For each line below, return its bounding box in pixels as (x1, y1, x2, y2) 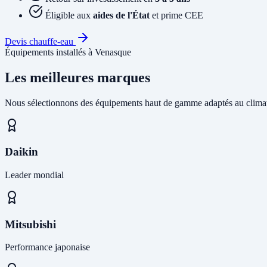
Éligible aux (45, 10, 93, 20)
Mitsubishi (5, 218, 56, 231)
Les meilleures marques (5, 69, 150, 85)
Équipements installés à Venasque (5, 46, 131, 57)
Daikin (5, 145, 38, 159)
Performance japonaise (5, 242, 90, 253)
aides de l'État (93, 10, 150, 20)
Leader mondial (5, 170, 64, 180)
